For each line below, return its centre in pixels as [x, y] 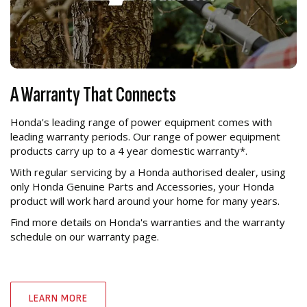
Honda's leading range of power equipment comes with [141, 122]
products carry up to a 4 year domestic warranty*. [129, 150]
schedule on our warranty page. [85, 236]
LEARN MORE [58, 298]
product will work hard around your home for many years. [145, 200]
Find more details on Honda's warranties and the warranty [148, 222]
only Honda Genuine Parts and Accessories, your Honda [142, 186]
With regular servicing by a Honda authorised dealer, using [148, 172]
